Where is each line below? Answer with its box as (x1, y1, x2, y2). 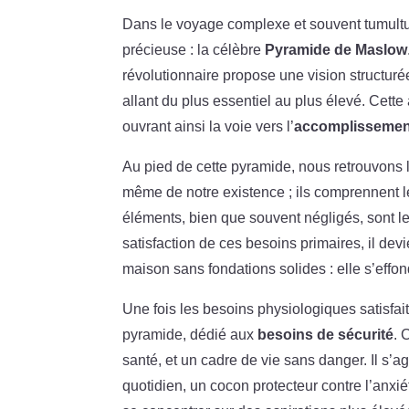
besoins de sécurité (257, 326, 394, 342)
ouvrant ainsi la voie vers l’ (122, 118, 295, 134)
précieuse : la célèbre (122, 41, 266, 58)
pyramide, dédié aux (122, 326, 258, 342)
